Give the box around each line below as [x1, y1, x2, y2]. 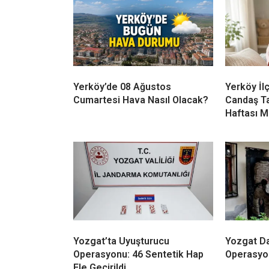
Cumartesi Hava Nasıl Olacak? [73, 94, 208, 106]
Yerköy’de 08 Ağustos [73, 81, 171, 93]
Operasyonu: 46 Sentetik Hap [73, 249, 204, 261]
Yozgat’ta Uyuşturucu [73, 235, 169, 247]
